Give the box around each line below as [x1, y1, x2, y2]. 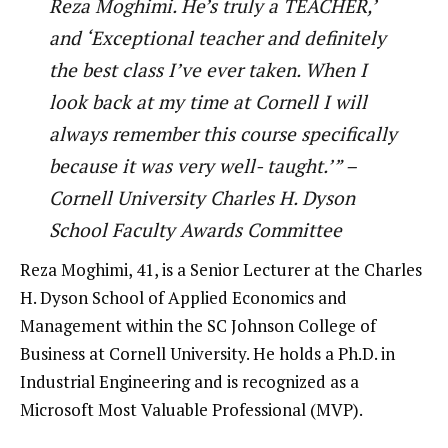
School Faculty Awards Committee [48, 217, 342, 242]
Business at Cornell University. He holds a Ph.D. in [20, 341, 395, 365]
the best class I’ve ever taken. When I [48, 57, 367, 82]
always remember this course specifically [48, 121, 397, 146]
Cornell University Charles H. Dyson [48, 185, 355, 210]
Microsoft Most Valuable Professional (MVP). [20, 397, 363, 421]
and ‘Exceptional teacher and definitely [48, 25, 386, 50]
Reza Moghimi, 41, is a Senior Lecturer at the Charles [20, 257, 422, 281]
